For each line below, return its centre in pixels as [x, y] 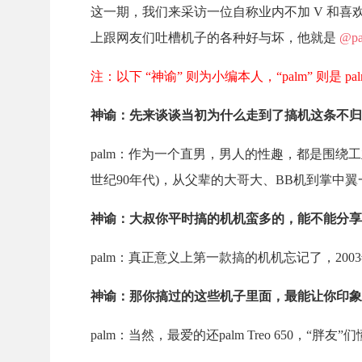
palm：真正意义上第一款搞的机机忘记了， [213, 257]
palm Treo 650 [256, 335]
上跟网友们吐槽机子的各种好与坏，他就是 [213, 38]
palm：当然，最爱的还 [155, 335]
